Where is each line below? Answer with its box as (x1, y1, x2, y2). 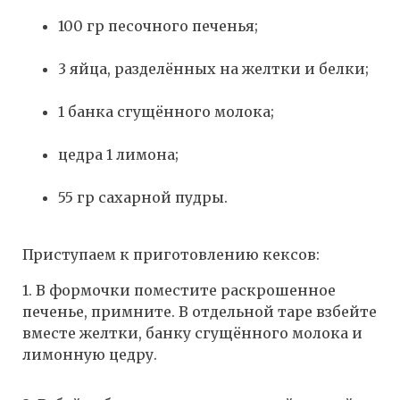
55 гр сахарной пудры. (58, 188, 228, 207)
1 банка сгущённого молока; (58, 103, 274, 121)
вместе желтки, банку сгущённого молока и (22, 324, 362, 343)
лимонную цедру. (22, 346, 157, 364)
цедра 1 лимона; (58, 146, 179, 164)
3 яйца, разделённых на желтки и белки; (58, 60, 369, 79)
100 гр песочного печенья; (58, 17, 258, 36)
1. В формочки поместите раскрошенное (22, 281, 336, 300)
